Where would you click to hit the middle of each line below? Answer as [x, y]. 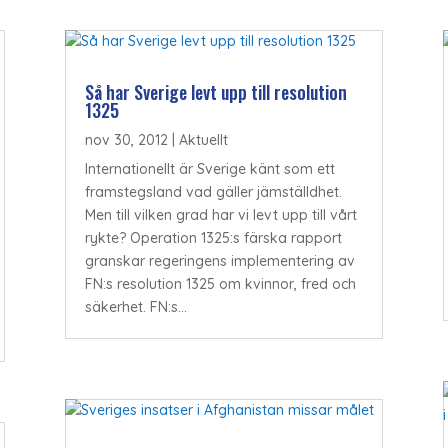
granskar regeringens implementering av [219, 261]
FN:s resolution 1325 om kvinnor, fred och [220, 284]
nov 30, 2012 [126, 140]
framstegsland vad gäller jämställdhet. [213, 192]
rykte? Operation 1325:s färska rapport [213, 238]
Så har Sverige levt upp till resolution [215, 92]
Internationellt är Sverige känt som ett [209, 169]
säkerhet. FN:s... [135, 307]
